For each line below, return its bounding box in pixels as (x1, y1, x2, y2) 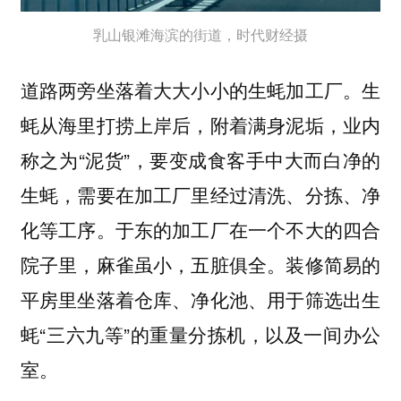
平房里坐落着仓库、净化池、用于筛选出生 (20, 285, 381, 312)
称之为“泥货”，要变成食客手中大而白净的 (20, 145, 381, 173)
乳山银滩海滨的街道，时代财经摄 (93, 23, 308, 45)
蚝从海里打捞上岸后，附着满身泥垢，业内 (20, 110, 381, 138)
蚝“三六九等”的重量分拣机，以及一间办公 (20, 320, 381, 347)
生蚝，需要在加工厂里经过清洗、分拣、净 (20, 180, 381, 208)
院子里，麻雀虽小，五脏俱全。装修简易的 (20, 250, 381, 277)
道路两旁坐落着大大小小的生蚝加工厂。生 (20, 75, 381, 103)
